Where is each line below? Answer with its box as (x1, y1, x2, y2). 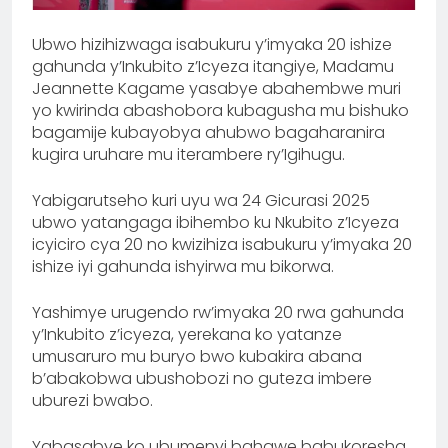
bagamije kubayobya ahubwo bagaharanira (32, 121, 385, 145)
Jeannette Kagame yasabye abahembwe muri (32, 77, 401, 101)
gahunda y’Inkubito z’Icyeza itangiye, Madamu (32, 55, 394, 79)
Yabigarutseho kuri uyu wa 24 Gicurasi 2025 (32, 189, 370, 213)
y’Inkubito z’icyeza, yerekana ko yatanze (32, 323, 342, 347)
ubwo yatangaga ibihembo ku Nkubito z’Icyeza (32, 211, 399, 235)
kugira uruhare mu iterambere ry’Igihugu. (32, 143, 345, 167)
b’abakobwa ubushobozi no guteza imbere (32, 367, 372, 391)
